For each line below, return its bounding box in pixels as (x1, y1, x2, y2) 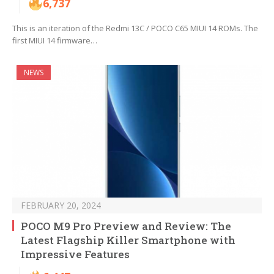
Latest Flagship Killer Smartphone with (21, 233, 235, 248)
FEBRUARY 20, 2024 (21, 199, 101, 212)
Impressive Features (21, 247, 130, 262)
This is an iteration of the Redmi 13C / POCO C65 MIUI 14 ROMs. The (12, 23, 258, 34)
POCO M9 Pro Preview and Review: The (21, 219, 231, 234)
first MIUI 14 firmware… (12, 35, 97, 46)
